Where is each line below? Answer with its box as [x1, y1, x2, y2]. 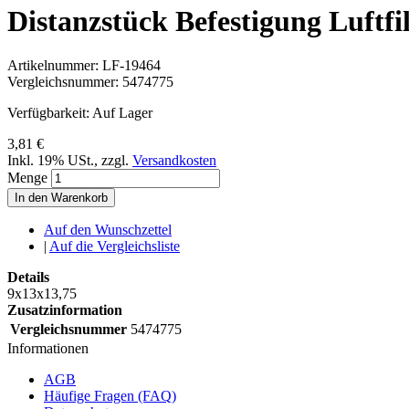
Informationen [7, 341, 89, 357]
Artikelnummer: [7, 58, 102, 74]
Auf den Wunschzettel [44, 222, 172, 238]
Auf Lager [92, 105, 152, 121]
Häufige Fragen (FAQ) [44, 388, 176, 404]
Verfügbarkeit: [7, 105, 92, 121]
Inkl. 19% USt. [7, 152, 94, 169]
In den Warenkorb [15, 191, 108, 205]
